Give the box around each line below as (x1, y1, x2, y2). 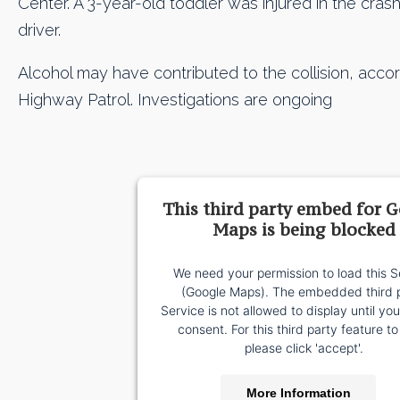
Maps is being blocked (212, 218, 396, 240)
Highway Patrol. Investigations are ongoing (18, 90, 332, 110)
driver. (18, 20, 61, 39)
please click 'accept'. (244, 339, 363, 355)
